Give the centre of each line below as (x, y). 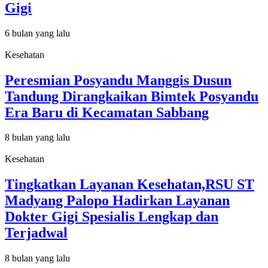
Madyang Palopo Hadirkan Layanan (117, 201)
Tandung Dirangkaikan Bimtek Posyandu (132, 96)
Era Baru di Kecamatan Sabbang (107, 112)
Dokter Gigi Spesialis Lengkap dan (112, 217)
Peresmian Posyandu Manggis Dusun (118, 80)
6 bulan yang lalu (37, 33)
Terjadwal (36, 233)
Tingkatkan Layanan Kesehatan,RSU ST (130, 185)
